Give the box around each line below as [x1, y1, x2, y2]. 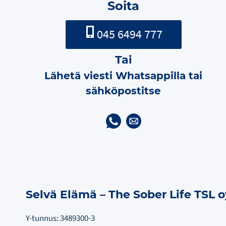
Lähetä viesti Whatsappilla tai [44, 69, 203, 82]
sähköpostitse [86, 84, 161, 97]
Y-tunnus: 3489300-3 [26, 212, 95, 223]
